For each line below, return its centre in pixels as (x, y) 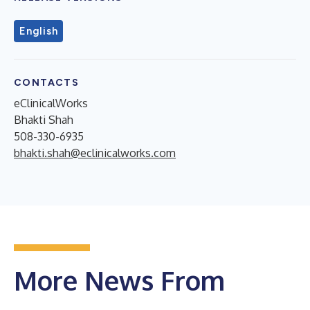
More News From (119, 281)
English (39, 31)
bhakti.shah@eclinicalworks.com (95, 153)
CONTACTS (47, 83)
